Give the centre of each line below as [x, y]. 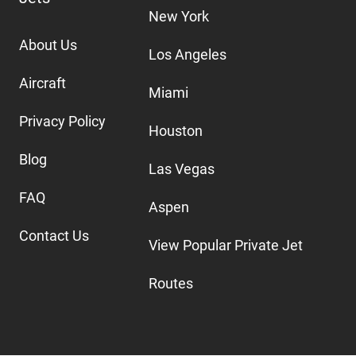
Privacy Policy [62, 121]
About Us [48, 44]
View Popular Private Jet [225, 245]
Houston [175, 130]
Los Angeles [187, 54]
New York [178, 16]
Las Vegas [181, 168]
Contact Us [54, 235]
